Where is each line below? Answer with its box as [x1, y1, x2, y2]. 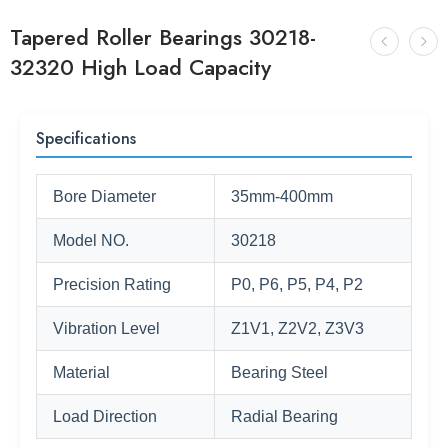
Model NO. [53, 232, 129, 249]
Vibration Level [53, 320, 160, 337]
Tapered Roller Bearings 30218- [10, 22, 316, 53]
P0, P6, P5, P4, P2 [231, 276, 363, 293]
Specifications [36, 127, 136, 150]
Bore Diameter [53, 188, 156, 205]
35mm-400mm [231, 188, 333, 205]
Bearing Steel [231, 364, 328, 381]
